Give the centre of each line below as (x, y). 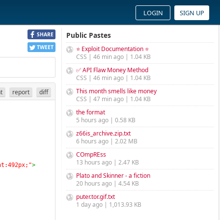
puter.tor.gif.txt (96, 197)
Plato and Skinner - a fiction (113, 176)
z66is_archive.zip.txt (103, 133)
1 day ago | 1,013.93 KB (109, 205)
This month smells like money (116, 91)
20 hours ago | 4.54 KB (108, 183)
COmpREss (91, 154)
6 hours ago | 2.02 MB (107, 141)
